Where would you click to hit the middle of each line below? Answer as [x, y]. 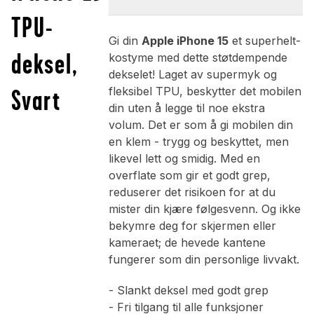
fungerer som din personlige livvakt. [204, 260]
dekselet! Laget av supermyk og [192, 75]
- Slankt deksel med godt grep [188, 291]
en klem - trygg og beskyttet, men [198, 142]
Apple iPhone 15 [185, 41]
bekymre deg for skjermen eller [192, 226]
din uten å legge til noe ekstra [186, 108]
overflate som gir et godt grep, [189, 176]
